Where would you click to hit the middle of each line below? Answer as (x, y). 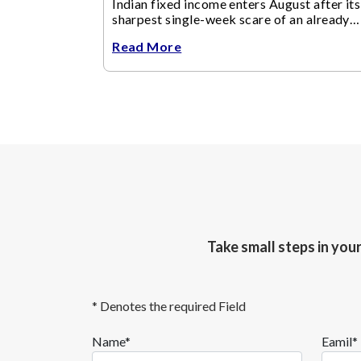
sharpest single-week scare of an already (231, 19)
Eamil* (340, 341)
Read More (147, 46)
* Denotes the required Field (169, 305)
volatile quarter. (159, 34)
